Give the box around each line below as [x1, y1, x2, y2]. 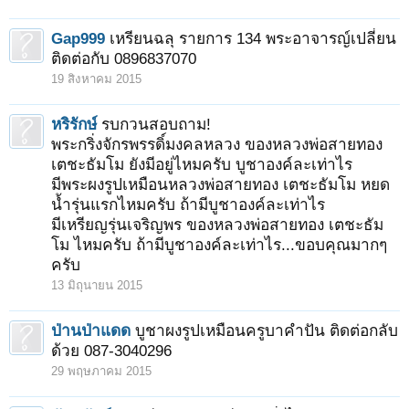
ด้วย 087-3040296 [51, 341, 172, 360]
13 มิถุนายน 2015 [51, 278, 142, 292]
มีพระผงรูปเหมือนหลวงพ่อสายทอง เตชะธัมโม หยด [51, 175, 390, 194]
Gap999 [51, 29, 105, 47]
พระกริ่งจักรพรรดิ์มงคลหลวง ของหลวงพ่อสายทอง [51, 135, 383, 153]
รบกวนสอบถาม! [101, 115, 211, 133]
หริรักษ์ [51, 115, 97, 133]
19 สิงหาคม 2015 [51, 72, 142, 86]
